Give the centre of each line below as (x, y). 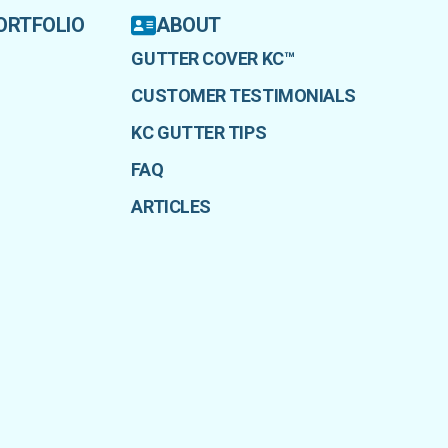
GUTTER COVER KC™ (213, 59)
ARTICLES (171, 207)
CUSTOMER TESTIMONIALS (243, 96)
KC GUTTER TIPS (199, 133)
